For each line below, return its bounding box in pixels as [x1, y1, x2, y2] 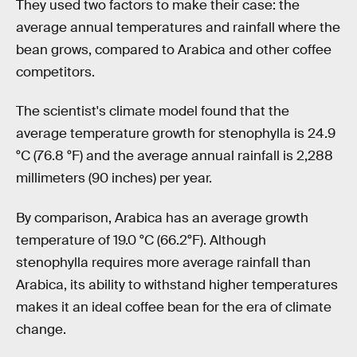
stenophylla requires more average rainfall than [16, 253, 311, 271]
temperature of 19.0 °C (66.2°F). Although [16, 231, 266, 249]
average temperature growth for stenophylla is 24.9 [16, 125, 335, 143]
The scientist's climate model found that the [16, 103, 289, 120]
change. [16, 320, 66, 338]
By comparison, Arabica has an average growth [16, 209, 308, 226]
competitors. [16, 63, 95, 80]
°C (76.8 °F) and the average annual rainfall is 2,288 [16, 147, 333, 165]
